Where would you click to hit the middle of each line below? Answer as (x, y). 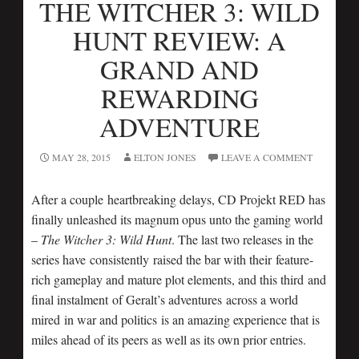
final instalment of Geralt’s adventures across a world (165, 299)
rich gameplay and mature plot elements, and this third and (179, 279)
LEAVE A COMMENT (267, 157)
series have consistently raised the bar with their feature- (172, 259)
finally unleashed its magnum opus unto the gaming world (177, 219)
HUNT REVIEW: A (179, 40)
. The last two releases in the (242, 239)
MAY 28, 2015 (81, 157)
